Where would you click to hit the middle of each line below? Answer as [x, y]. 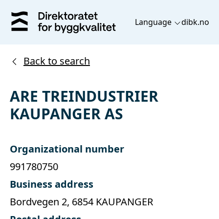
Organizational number [67, 149]
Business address [52, 184]
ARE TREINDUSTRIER [84, 96]
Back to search [57, 61]
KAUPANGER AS [66, 113]
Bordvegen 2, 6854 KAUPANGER [81, 201]
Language [154, 22]
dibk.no [195, 22]
